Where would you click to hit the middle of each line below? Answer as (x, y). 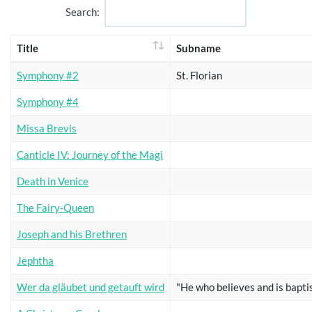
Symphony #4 (48, 101)
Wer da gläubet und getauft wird (91, 287)
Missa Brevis (47, 128)
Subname (198, 48)
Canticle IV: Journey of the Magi (90, 154)
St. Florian (199, 75)
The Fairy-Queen (55, 207)
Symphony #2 (48, 75)
